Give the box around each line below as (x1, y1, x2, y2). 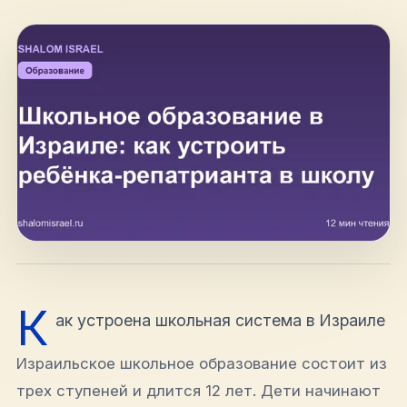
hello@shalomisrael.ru (138, 5, 269, 21)
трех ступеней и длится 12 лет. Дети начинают (16, 382, 381, 401)
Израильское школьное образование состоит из (16, 354, 387, 373)
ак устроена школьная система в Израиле (55, 310, 385, 330)
